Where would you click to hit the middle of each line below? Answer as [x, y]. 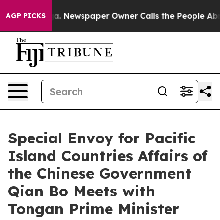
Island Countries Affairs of [108, 156]
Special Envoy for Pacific [102, 138]
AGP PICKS [26, 16]
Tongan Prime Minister [94, 209]
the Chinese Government [100, 173]
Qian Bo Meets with [82, 191]
